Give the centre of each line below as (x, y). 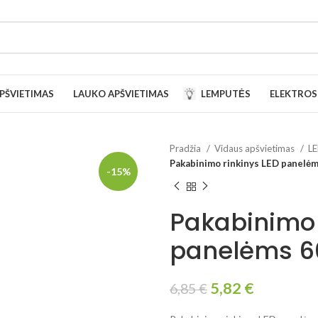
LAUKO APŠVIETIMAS (121, 93)
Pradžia (186, 148)
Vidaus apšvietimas (256, 148)
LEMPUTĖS (225, 93)
